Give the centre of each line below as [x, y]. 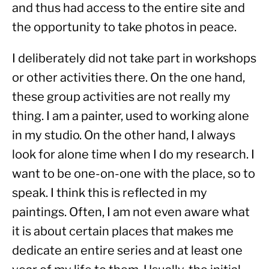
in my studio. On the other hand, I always [124, 135]
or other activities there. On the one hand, [128, 77]
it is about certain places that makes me [123, 231]
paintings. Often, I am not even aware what [131, 212]
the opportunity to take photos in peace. [124, 27]
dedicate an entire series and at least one [127, 250]
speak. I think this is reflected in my [110, 192]
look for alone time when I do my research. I [133, 154]
